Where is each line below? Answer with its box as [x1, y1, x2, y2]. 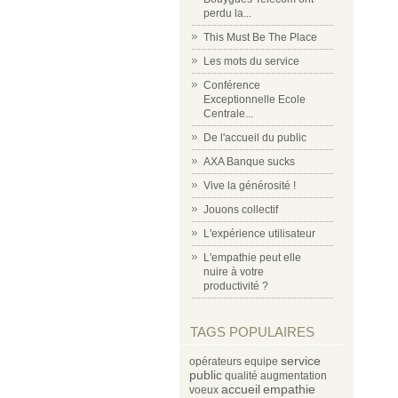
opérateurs [189, 355, 242, 368]
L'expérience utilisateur [203, 227, 315, 240]
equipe [244, 355, 278, 368]
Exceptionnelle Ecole [203, 93, 306, 106]
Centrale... [203, 107, 253, 120]
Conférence [203, 79, 260, 92]
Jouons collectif [203, 203, 278, 216]
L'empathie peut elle [203, 251, 301, 264]
